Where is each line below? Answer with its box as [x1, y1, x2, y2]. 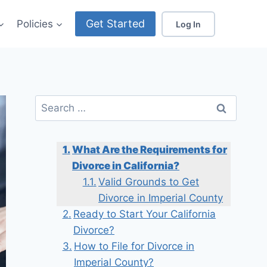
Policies [16, 17, 53, 30]
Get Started [86, 17, 145, 30]
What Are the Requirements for [72, 144, 228, 156]
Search [35, 97, 69, 108]
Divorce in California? [72, 160, 180, 172]
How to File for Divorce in [74, 240, 195, 253]
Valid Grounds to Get [98, 176, 200, 188]
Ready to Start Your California [73, 208, 216, 221]
